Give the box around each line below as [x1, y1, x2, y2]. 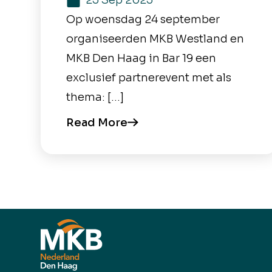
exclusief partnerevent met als [66, 71, 232, 84]
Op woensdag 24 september [66, 13, 220, 26]
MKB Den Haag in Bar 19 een [66, 52, 217, 65]
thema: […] [66, 90, 124, 104]
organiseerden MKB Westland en [66, 32, 245, 46]
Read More [66, 115, 128, 129]
